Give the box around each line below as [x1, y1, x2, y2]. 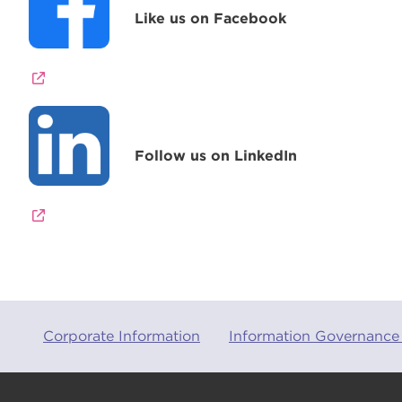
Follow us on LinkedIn [135, 147, 298, 165]
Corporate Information [43, 328, 200, 345]
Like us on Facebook [135, 9, 287, 27]
